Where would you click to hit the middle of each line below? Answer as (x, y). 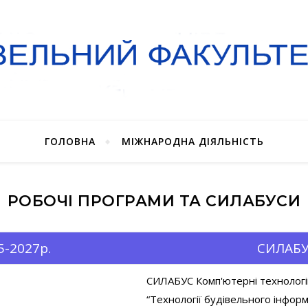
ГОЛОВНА (70, 141)
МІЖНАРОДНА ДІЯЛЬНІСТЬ (192, 141)
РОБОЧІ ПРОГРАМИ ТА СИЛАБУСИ (154, 201)
